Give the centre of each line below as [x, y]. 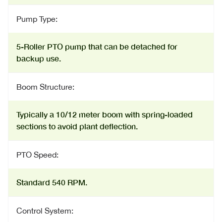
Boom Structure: [45, 87]
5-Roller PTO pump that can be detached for [97, 46]
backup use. [39, 58]
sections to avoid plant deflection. [77, 126]
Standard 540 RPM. [52, 182]
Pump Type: [37, 19]
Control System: [45, 211]
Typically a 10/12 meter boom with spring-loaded [105, 114]
